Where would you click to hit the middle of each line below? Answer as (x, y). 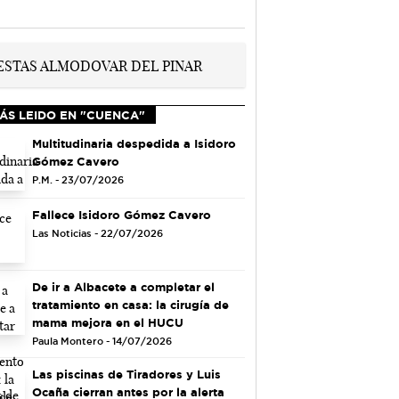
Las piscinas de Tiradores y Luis (126, 374)
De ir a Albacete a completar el (123, 286)
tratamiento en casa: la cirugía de (130, 304)
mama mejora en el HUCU (107, 322)
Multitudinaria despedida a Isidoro (134, 143)
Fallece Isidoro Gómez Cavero (121, 215)
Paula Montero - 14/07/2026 (102, 341)
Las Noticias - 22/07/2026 (97, 234)
